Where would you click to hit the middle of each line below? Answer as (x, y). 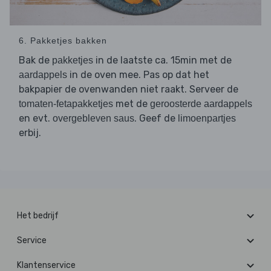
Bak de (35, 60)
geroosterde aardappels (201, 104)
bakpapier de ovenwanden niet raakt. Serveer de (129, 90)
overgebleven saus (93, 119)
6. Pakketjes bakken (63, 41)
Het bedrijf (38, 216)
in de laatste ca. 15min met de (162, 60)
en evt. (36, 119)
